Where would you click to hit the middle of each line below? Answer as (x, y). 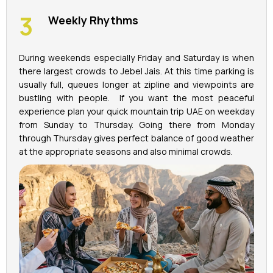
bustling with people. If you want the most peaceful (136, 97)
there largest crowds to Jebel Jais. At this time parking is (136, 71)
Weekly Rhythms (93, 20)
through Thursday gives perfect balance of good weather (136, 138)
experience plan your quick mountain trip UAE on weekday (136, 111)
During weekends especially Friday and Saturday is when (136, 57)
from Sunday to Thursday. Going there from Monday (136, 124)
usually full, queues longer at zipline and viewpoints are (136, 84)
